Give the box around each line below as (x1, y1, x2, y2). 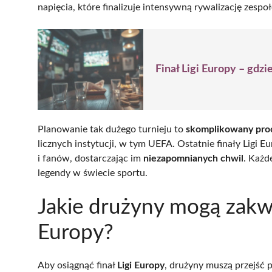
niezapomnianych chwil (143, 153, 243, 163)
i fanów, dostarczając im (38, 153, 143, 163)
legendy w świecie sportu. (38, 168, 148, 178)
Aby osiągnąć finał (38, 260, 117, 270)
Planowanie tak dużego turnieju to (38, 124, 186, 134)
